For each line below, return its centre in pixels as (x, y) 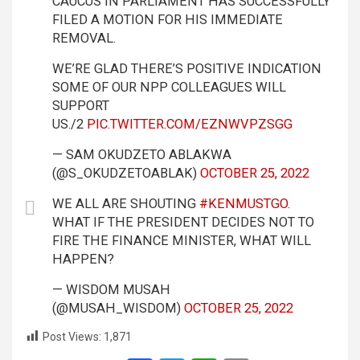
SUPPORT (81, 106)
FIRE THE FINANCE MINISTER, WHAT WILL (182, 241)
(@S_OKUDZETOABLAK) (126, 173)
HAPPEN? (83, 259)
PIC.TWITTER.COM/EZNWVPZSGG (190, 124)
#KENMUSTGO (243, 204)
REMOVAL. (84, 38)
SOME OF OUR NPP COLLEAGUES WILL (169, 87)
